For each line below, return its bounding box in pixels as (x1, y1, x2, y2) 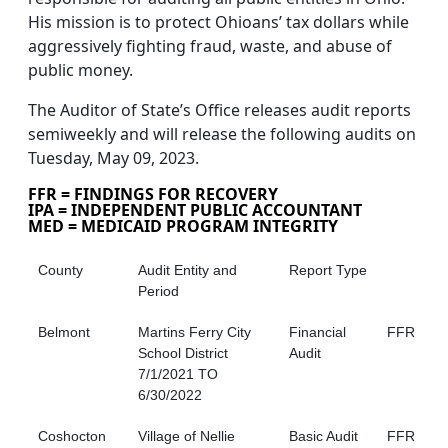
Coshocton (38, 428, 106, 445)
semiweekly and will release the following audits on (28, 123, 416, 146)
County (38, 262, 83, 279)
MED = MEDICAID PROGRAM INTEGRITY (28, 215, 338, 238)
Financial (289, 324, 346, 341)
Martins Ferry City (138, 324, 251, 341)
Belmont (38, 324, 90, 341)
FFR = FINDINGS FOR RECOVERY (28, 183, 278, 206)
